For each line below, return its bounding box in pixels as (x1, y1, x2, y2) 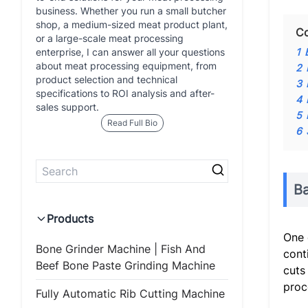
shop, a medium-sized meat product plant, (36, 19, 228, 30)
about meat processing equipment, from (36, 60, 217, 71)
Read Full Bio (107, 118, 157, 128)
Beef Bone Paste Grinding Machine (36, 258, 215, 272)
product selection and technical (36, 74, 177, 85)
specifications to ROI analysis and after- (36, 87, 214, 99)
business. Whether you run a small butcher (36, 5, 226, 16)
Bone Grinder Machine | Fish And (36, 242, 206, 256)
